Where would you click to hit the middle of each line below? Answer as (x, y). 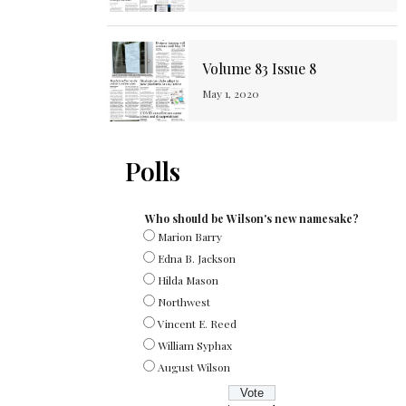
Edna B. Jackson (197, 259)
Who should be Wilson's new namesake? (252, 219)
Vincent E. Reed (197, 324)
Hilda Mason (188, 280)
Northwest (184, 302)
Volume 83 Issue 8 (259, 69)
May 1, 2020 (231, 94)
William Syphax (195, 346)
